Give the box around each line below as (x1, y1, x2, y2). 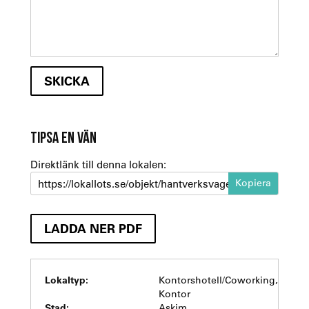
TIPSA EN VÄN (30, 128, 97, 146)
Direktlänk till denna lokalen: (30, 157, 166, 171)
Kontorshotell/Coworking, (159, 273, 279, 286)
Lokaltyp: (44, 272, 88, 286)
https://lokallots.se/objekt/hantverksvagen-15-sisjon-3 (260, 176, 271, 190)
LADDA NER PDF (43, 219, 142, 237)
